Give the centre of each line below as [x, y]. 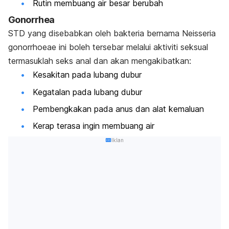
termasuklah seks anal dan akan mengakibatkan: [100, 61]
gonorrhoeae [33, 47]
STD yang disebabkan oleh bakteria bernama [95, 33]
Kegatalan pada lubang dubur [87, 92]
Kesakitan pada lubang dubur [87, 75]
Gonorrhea [31, 20]
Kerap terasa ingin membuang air [94, 126]
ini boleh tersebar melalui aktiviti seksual [133, 47]
